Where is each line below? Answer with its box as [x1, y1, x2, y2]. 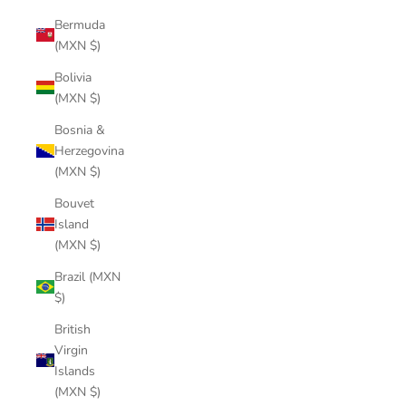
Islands [54, 362, 95, 380]
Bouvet [54, 194, 94, 212]
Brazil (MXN [54, 267, 121, 285]
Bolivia [54, 68, 92, 86]
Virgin [54, 341, 88, 359]
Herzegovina [54, 141, 124, 159]
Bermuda [54, 15, 105, 34]
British [54, 320, 91, 338]
